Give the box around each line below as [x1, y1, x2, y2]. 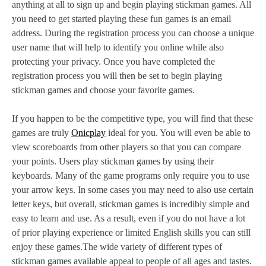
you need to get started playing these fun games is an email [12, 13, 231, 24]
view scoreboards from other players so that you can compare [12, 141, 241, 152]
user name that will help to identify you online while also [12, 42, 224, 52]
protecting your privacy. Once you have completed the [12, 56, 215, 66]
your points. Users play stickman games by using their [12, 156, 214, 166]
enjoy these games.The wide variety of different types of [12, 241, 222, 252]
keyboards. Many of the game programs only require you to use [12, 170, 249, 180]
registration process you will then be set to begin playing [12, 70, 222, 81]
